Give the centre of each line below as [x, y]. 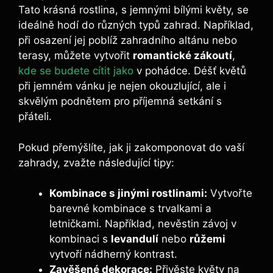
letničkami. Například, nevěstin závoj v [143, 224]
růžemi [207, 239]
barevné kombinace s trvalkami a [130, 209]
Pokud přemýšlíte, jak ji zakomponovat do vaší [131, 147]
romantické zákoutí [183, 56]
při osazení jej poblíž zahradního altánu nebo [128, 41]
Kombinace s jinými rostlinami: [128, 193]
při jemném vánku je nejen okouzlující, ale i [122, 86]
